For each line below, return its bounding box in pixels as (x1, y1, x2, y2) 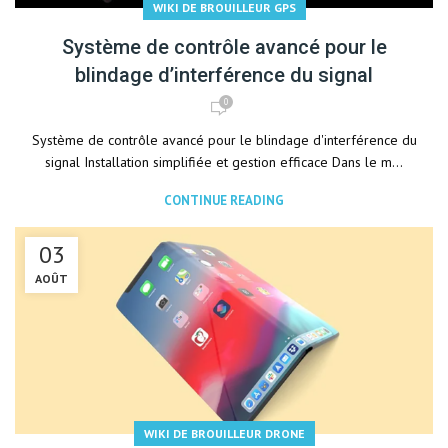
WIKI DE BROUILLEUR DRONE (143, 426, 305, 441)
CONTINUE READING (164, 192, 284, 209)
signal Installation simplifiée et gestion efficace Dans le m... (45, 153, 403, 171)
